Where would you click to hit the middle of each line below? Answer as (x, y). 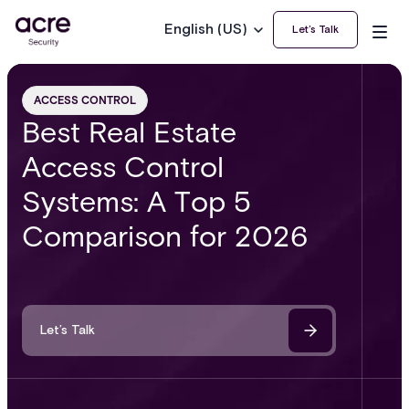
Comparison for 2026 (165, 236)
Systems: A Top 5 (136, 201)
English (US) (206, 30)
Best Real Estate (129, 132)
